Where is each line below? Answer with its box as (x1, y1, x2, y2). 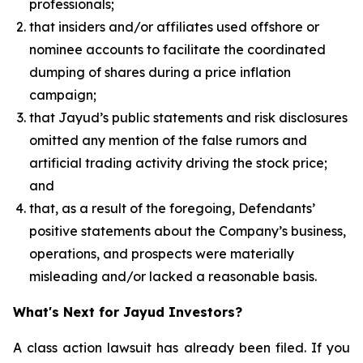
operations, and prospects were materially (29, 246, 294, 262)
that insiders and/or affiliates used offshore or (29, 19, 319, 35)
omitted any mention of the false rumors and (29, 132, 307, 148)
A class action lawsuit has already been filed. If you (13, 340, 350, 356)
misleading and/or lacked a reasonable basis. (29, 268, 317, 284)
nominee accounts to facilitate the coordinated (29, 41, 326, 58)
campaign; (29, 87, 96, 103)
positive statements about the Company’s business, (29, 223, 346, 239)
